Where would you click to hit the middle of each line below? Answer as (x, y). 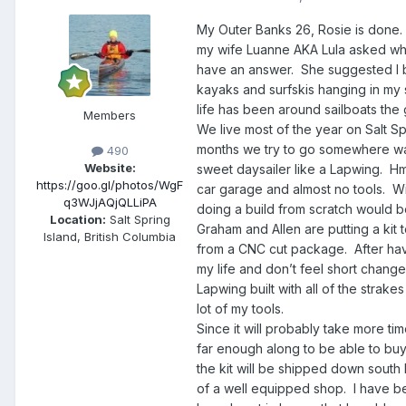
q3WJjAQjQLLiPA (110, 203)
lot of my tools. (240, 309)
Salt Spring (138, 220)
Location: (77, 220)
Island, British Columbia (110, 237)
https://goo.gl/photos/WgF (110, 185)
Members (110, 116)
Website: (110, 168)
